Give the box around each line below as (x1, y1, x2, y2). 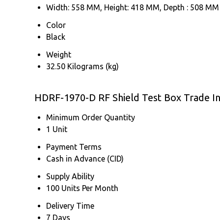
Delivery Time (46, 201, 94, 210)
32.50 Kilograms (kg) (46, 61, 119, 71)
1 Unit (46, 124, 67, 134)
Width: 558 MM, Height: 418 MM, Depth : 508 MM (46, 2, 219, 12)
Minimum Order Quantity (46, 112, 135, 122)
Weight (46, 50, 71, 59)
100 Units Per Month (46, 183, 118, 192)
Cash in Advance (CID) (46, 154, 124, 163)
